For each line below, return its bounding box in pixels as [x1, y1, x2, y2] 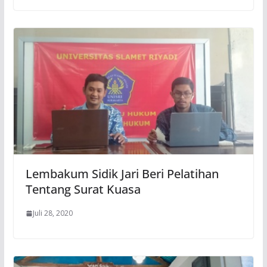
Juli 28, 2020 [32, 208, 73, 219]
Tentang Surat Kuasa [25, 181, 141, 198]
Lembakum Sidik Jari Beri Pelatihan [25, 166, 219, 182]
